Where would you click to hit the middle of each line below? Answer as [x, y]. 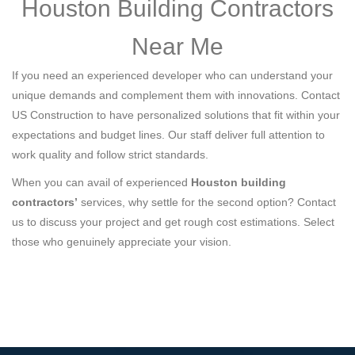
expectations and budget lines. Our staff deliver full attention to [168, 135]
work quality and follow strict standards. [110, 155]
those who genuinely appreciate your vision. [122, 242]
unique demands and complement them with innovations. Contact [176, 95]
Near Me [177, 47]
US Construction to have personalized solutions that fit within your [176, 115]
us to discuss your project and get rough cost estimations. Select [173, 222]
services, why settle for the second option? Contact [207, 202]
